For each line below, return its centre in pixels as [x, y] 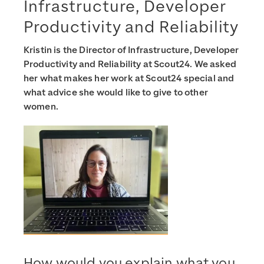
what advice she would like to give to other [116, 93]
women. [41, 107]
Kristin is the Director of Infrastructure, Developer [131, 50]
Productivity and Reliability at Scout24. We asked [130, 65]
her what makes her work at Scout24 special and [129, 79]
